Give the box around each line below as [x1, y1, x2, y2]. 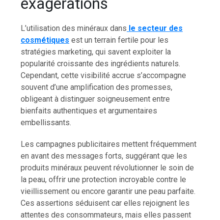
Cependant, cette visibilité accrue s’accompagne [21, 70, 187, 80]
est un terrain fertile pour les [69, 35, 169, 45]
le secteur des [127, 23, 183, 33]
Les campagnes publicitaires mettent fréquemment [21, 139, 197, 149]
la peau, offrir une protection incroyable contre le [21, 174, 187, 184]
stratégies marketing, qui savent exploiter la [21, 47, 171, 56]
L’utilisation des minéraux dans [21, 23, 127, 33]
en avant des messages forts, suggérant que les [21, 151, 188, 161]
